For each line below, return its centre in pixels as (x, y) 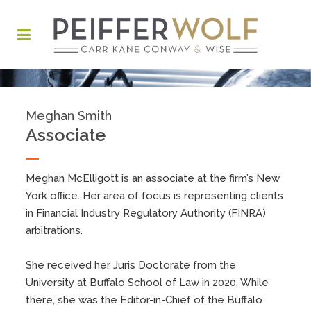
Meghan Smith (69, 115)
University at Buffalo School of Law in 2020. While (148, 282)
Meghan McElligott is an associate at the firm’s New (153, 178)
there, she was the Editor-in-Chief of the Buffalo (144, 300)
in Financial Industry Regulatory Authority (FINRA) (146, 213)
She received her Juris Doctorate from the (131, 265)
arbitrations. (54, 230)
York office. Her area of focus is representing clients (155, 195)
